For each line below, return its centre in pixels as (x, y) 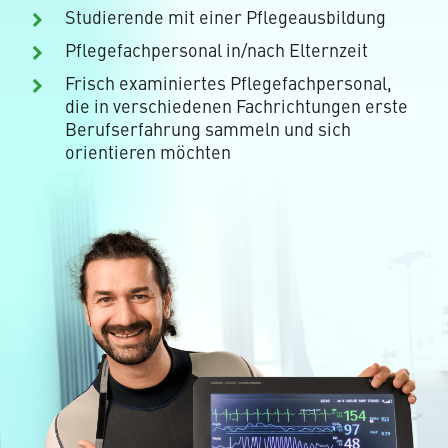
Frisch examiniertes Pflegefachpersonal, (229, 82)
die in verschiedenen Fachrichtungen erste (237, 105)
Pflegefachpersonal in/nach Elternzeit (217, 49)
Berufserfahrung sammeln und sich (208, 128)
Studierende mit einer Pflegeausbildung (226, 16)
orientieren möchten (148, 151)
